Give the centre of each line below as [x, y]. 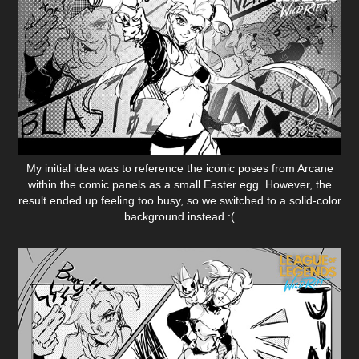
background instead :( [179, 216]
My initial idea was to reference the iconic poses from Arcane [179, 168]
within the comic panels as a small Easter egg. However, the [179, 184]
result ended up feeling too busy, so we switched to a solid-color [179, 200]
